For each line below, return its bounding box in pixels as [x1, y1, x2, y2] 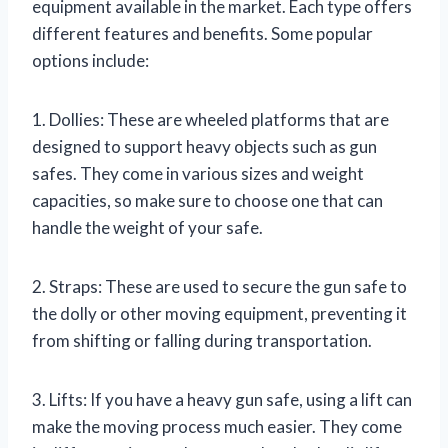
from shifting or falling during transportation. [32, 329, 372, 351]
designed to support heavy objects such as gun [32, 135, 377, 157]
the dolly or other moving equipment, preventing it [32, 302, 407, 324]
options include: [32, 49, 149, 71]
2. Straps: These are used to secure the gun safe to [32, 275, 407, 297]
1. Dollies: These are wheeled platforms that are [32, 108, 389, 130]
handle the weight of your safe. [32, 216, 263, 238]
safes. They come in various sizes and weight [32, 162, 364, 184]
